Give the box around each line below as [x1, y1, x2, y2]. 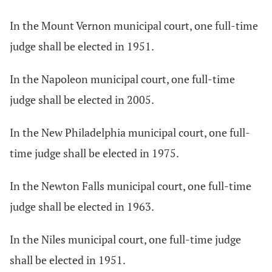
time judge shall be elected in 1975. [10, 146, 179, 160]
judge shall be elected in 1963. [10, 199, 154, 214]
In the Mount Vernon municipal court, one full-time [10, 18, 258, 33]
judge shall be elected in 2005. [10, 92, 154, 107]
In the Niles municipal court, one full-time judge [10, 232, 241, 246]
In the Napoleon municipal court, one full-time [10, 72, 235, 86]
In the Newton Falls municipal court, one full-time [10, 178, 251, 193]
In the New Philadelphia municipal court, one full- [10, 125, 250, 140]
